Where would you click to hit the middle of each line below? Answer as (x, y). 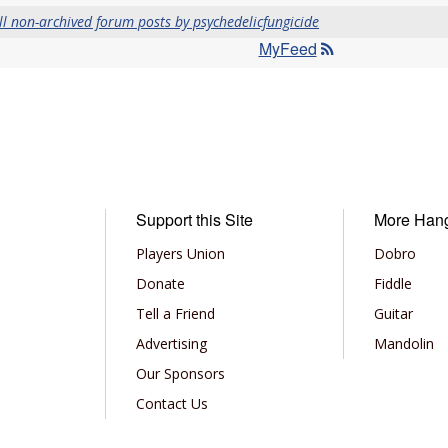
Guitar (394, 313)
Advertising (171, 343)
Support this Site (194, 219)
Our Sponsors (180, 373)
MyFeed (287, 48)
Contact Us (171, 403)
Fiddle (393, 283)
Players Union (180, 253)
